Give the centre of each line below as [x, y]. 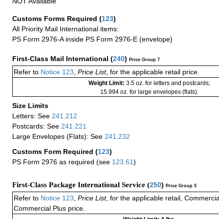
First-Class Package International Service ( [81, 185]
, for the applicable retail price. [153, 72]
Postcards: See [37, 126]
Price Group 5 [181, 186]
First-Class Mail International [61, 58]
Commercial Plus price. [49, 208]
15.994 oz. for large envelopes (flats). [149, 92]
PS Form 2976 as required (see [62, 162]
